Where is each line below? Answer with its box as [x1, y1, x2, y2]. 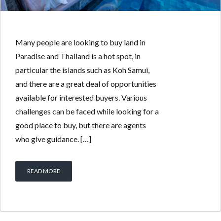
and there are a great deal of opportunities [15, 79, 156, 89]
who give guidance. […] [15, 134, 91, 144]
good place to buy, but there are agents [15, 120, 146, 130]
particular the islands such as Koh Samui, [15, 65, 149, 75]
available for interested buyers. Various [15, 93, 147, 103]
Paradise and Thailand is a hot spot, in [15, 51, 141, 61]
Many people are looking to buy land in [15, 37, 146, 47]
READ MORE [27, 167, 60, 175]
